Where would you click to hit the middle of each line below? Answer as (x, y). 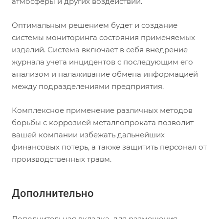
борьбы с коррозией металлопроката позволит (103, 122)
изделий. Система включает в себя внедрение (100, 50)
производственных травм (61, 159)
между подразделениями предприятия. (88, 86)
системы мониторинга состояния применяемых (103, 37)
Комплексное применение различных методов (102, 110)
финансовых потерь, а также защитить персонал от (109, 147)
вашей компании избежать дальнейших (88, 135)
